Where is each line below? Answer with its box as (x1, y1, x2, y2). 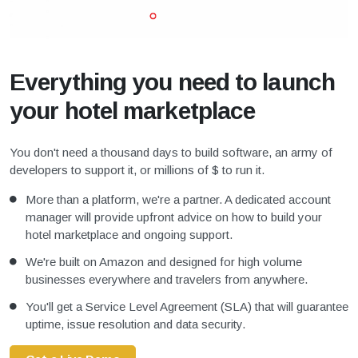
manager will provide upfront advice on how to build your (26, 209, 322, 224)
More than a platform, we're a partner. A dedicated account (26, 192, 331, 206)
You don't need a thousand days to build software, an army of (10, 145, 332, 159)
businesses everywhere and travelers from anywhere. (26, 272, 308, 286)
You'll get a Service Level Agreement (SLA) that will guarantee (26, 299, 348, 313)
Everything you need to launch (10, 69, 335, 96)
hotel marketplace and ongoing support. (26, 227, 233, 241)
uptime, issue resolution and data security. (26, 316, 245, 331)
